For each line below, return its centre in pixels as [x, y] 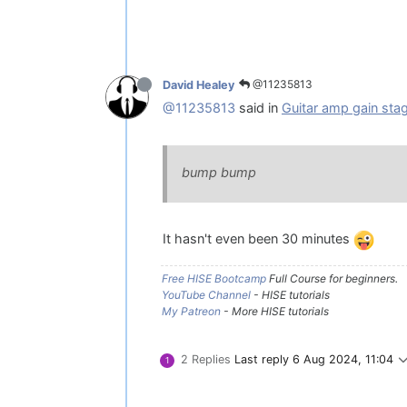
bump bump [219, 173]
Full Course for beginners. [332, 278]
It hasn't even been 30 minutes [258, 239]
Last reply [263, 359]
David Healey [199, 84]
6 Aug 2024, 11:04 [343, 359]
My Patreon [191, 311]
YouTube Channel [206, 294]
